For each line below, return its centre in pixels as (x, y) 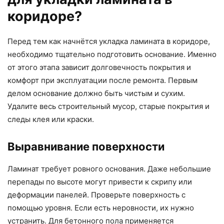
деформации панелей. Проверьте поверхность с (96, 195)
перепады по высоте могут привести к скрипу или (100, 182)
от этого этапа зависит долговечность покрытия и (99, 67)
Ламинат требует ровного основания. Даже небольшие (109, 169)
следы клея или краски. (51, 119)
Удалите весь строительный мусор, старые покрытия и (108, 106)
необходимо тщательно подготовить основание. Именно (112, 54)
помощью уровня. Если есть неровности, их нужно (101, 208)
